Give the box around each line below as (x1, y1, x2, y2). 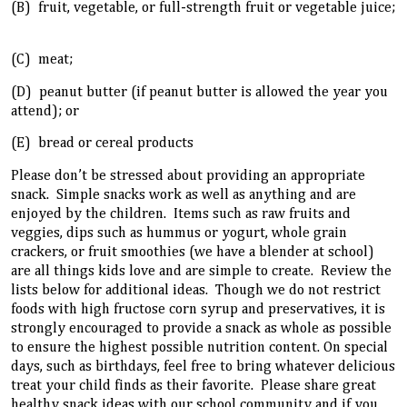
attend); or (11, 104, 86, 119)
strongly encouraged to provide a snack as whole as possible (11, 321, 392, 336)
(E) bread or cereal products (11, 136, 194, 152)
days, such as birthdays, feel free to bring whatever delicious (11, 359, 395, 374)
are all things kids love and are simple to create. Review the (11, 263, 392, 279)
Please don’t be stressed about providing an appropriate (11, 168, 365, 184)
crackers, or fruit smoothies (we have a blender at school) (11, 244, 374, 260)
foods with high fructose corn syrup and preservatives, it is (11, 302, 385, 317)
